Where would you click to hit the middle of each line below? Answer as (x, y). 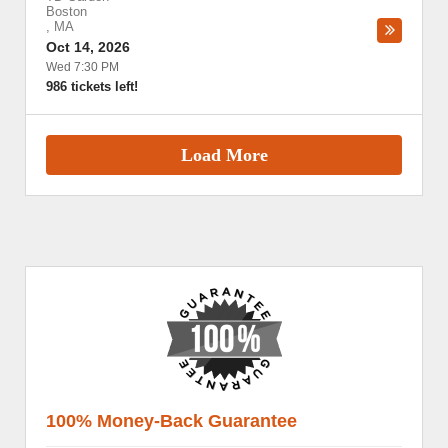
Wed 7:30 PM (82, 67)
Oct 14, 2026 (88, 47)
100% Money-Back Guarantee (171, 421)
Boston (66, 11)
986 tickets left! (92, 86)
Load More (224, 154)
